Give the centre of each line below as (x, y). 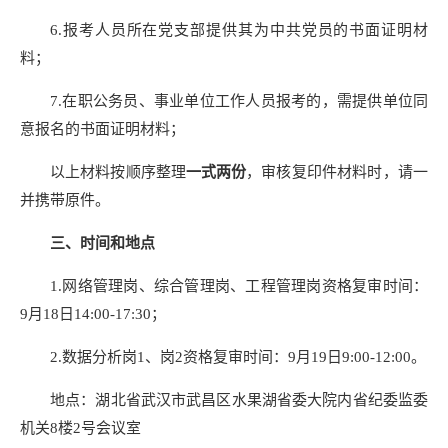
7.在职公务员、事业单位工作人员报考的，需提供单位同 (239, 100)
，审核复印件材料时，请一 (337, 171)
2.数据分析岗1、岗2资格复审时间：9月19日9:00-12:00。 (238, 356)
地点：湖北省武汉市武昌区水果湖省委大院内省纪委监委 (239, 399)
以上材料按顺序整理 (118, 171)
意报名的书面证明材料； (102, 128)
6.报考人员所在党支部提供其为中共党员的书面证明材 (239, 29)
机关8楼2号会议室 (80, 427)
